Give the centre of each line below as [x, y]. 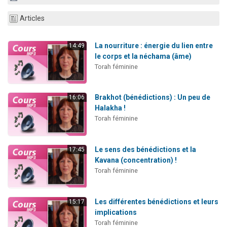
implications [116, 212]
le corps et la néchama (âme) [143, 56]
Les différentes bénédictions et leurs [156, 201]
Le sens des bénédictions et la [145, 149]
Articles [32, 19]
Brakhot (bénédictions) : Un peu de [152, 98]
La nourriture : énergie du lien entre [154, 45]
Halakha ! [110, 108]
